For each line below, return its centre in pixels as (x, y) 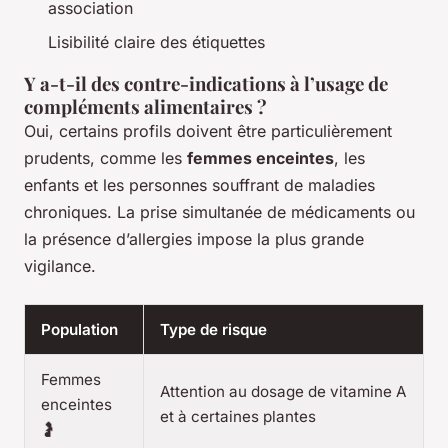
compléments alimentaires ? (145, 107)
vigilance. (60, 266)
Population (79, 330)
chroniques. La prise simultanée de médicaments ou (219, 212)
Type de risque (213, 330)
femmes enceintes (260, 158)
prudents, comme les (105, 158)
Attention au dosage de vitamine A (283, 392)
